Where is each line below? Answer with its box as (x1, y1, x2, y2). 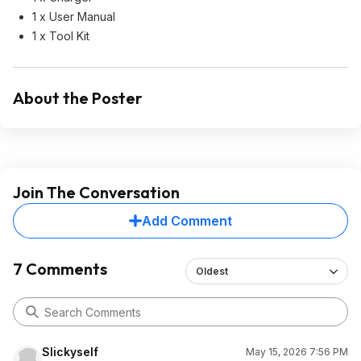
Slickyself (42, 345, 98, 359)
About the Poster (13, 88, 143, 108)
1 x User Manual (32, 10, 115, 23)
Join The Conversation (13, 182, 180, 202)
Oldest (195, 265, 228, 277)
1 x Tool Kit (32, 29, 89, 43)
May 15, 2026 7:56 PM (246, 346, 348, 358)
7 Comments (13, 259, 107, 279)
